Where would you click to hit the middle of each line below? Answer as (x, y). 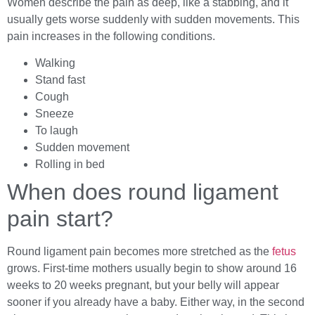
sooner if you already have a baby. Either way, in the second (156, 302)
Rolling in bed (70, 165)
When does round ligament (143, 192)
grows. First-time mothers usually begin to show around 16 (152, 269)
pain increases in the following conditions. (111, 36)
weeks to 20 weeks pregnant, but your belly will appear (143, 285)
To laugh (57, 131)
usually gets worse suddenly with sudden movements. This (153, 19)
